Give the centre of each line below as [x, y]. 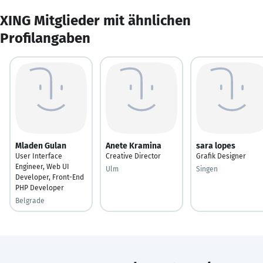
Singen [207, 169]
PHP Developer [40, 188]
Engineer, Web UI [42, 166]
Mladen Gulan [41, 146]
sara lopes [216, 146]
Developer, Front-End [50, 177]
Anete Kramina [134, 146]
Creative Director [133, 156]
